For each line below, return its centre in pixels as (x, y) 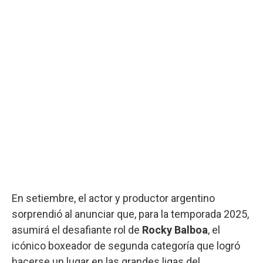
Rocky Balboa (174, 230)
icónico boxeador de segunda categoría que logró (126, 245)
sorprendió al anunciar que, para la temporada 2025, (130, 214)
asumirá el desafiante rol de (76, 230)
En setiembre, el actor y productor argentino (113, 198)
